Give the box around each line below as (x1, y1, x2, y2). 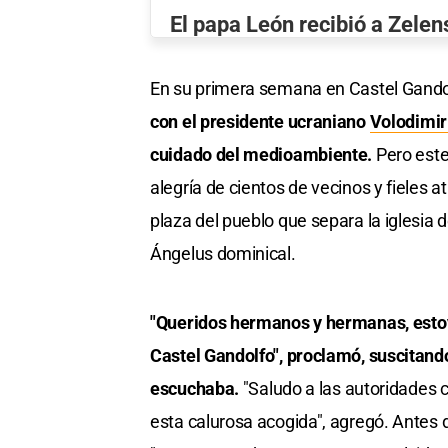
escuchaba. (150, 377, 243, 399)
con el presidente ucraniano (150, 110, 370, 132)
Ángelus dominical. (150, 242, 296, 264)
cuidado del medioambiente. (150, 143, 376, 165)
